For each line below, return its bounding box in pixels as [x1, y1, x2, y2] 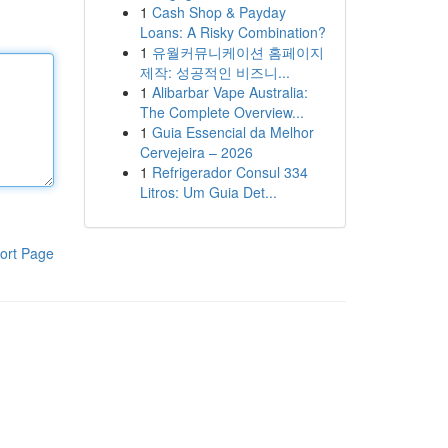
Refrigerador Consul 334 [151, 162, 308, 182]
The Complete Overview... [139, 102, 304, 122]
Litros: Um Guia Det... [139, 182, 277, 202]
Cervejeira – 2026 [139, 142, 253, 162]
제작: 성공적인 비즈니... [139, 62, 290, 82]
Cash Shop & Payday [151, 2, 286, 22]
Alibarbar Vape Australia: [151, 82, 308, 102]
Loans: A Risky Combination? [139, 22, 326, 42]
